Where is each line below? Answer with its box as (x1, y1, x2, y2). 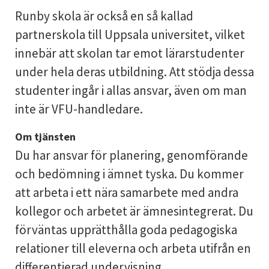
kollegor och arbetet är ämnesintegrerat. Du (14, 203, 253, 219)
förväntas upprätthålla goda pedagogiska (14, 222, 237, 238)
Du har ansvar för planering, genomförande (14, 147, 248, 163)
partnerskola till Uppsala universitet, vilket (14, 26, 245, 43)
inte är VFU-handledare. (14, 101, 143, 117)
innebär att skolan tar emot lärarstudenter (14, 45, 244, 61)
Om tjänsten (14, 130, 76, 144)
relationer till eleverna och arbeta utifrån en (14, 240, 251, 256)
